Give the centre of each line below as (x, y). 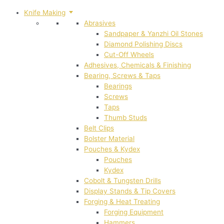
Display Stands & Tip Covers (130, 191)
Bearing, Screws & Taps (122, 75)
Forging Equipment (134, 212)
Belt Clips (99, 128)
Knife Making (45, 12)
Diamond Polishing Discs (143, 44)
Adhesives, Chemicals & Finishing (137, 65)
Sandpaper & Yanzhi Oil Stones (153, 33)
